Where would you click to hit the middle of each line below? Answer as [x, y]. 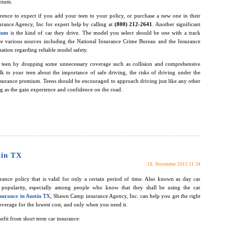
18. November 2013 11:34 [174, 164]
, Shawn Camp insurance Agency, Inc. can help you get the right [125, 196]
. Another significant [177, 24]
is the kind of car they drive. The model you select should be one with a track [104, 33]
